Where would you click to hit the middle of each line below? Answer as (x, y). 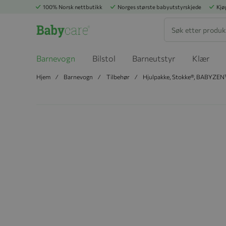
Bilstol (104, 59)
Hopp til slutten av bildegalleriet (87, 124)
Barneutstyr (154, 59)
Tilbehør (118, 76)
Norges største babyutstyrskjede (159, 7)
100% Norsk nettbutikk (73, 7)
